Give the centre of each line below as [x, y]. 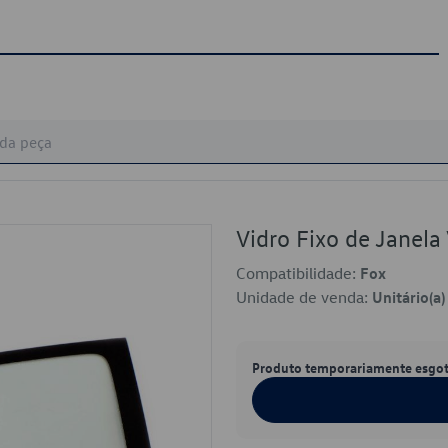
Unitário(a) [408, 297]
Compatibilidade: [298, 273]
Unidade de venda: [304, 297]
